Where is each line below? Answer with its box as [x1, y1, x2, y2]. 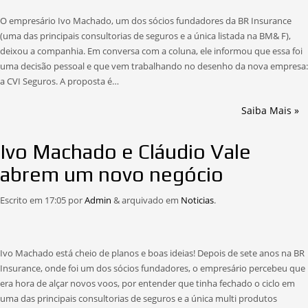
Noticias [181, 194, 214, 206]
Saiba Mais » [241, 104, 299, 117]
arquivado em [120, 194, 181, 206]
